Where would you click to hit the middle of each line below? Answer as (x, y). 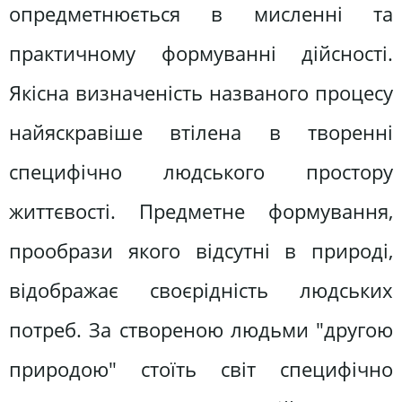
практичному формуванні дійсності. (201, 53)
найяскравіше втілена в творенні (201, 132)
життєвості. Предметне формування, (201, 211)
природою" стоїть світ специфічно (201, 369)
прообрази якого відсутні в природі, (201, 250)
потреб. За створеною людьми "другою (201, 329)
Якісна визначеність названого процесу (201, 92)
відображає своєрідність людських (201, 290)
